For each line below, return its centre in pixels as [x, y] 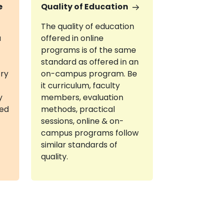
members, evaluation [82, 97]
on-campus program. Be [89, 74]
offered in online [72, 38]
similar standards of [79, 145]
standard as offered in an [90, 62]
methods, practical [78, 109]
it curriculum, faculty [80, 86]
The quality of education [87, 26]
